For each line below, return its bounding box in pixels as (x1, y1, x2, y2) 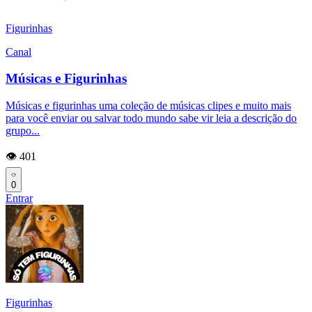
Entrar (6, 192, 33, 204)
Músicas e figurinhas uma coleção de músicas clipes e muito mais (6, 99, 291, 111)
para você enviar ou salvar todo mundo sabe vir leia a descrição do (6, 111, 297, 124)
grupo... (6, 124, 40, 136)
